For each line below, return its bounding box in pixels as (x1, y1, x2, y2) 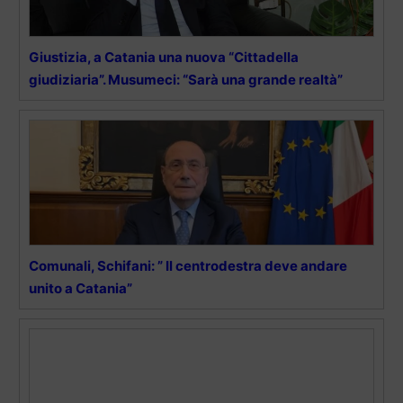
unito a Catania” (29, 280, 132, 298)
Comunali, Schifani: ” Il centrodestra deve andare (29, 257, 347, 275)
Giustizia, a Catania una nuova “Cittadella (29, 49, 299, 67)
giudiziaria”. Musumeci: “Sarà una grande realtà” (29, 71, 343, 89)
